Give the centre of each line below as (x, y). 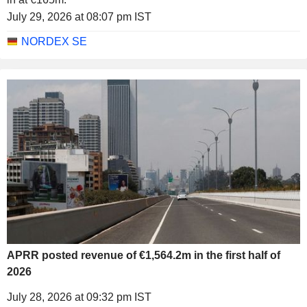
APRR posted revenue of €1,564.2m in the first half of (144, 256)
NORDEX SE (54, 41)
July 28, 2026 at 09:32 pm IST (79, 297)
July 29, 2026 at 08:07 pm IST (79, 16)
